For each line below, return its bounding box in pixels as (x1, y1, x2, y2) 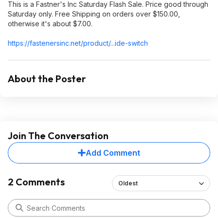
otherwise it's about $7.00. (8, 19, 92, 28)
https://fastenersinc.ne (8, 39, 79, 47)
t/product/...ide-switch (79, 39, 148, 47)
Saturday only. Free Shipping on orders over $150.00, (8, 10, 180, 18)
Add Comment (86, 148, 140, 158)
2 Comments (8, 176, 65, 188)
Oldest (118, 180, 138, 187)
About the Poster (8, 73, 86, 85)
